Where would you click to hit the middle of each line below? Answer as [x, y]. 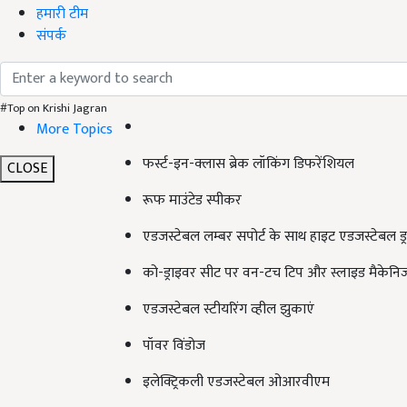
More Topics [74, 129]
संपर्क [51, 35]
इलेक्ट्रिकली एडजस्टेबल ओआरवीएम [236, 382]
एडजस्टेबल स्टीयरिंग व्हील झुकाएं [228, 310]
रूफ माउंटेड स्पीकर [192, 201]
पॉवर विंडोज [174, 346]
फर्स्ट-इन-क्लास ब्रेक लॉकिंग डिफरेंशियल [248, 164]
